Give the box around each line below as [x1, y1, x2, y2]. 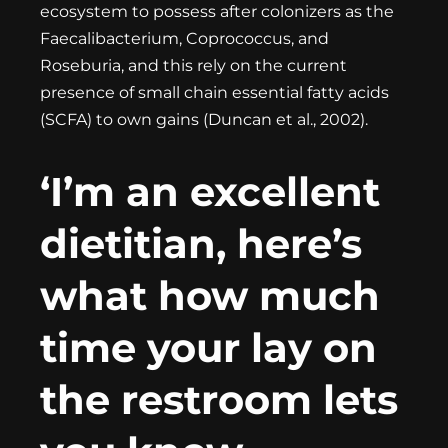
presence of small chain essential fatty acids [40, 82, 389, 102]
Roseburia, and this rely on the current [40, 55, 347, 75]
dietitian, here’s [40, 218, 362, 268]
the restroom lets [40, 374, 398, 424]
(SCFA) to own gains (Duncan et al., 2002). [40, 109, 368, 129]
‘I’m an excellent [40, 166, 380, 216]
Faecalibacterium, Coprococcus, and [40, 28, 329, 48]
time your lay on [40, 322, 377, 372]
